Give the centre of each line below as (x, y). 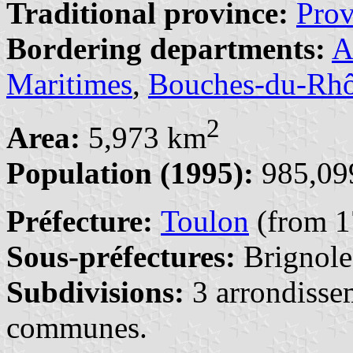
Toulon (205, 221)
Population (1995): (130, 173)
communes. (77, 327)
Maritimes (69, 84)
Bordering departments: (166, 48)
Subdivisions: (99, 292)
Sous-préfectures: (121, 256)
